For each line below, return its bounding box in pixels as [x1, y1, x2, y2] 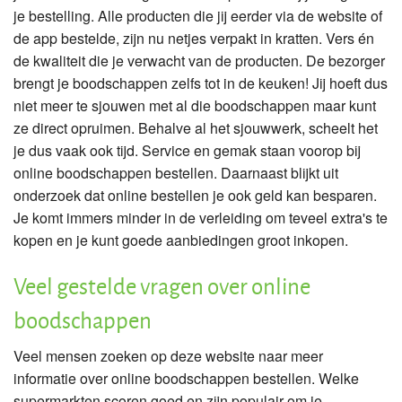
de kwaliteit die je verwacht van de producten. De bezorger [13, 49, 385, 71]
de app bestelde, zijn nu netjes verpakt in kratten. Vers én [13, 27, 374, 48]
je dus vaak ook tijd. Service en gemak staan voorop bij [13, 139, 361, 161]
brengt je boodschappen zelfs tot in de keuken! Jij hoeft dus [13, 72, 388, 93]
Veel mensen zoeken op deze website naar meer [13, 345, 323, 366]
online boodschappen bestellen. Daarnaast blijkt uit [13, 162, 338, 183]
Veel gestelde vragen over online [13, 269, 310, 301]
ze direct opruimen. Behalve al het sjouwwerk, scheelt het [13, 117, 378, 138]
